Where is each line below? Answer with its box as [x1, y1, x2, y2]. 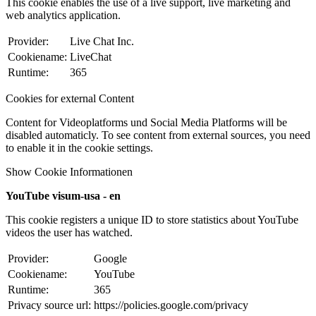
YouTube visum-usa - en [6, 189, 121, 202]
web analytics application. [6, 8, 121, 21]
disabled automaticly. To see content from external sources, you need [6, 128, 310, 141]
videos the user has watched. [6, 226, 133, 238]
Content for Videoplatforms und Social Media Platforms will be [6, 116, 287, 128]
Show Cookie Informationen [6, 165, 133, 178]
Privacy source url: [8, 298, 91, 311]
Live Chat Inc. [70, 35, 134, 47]
